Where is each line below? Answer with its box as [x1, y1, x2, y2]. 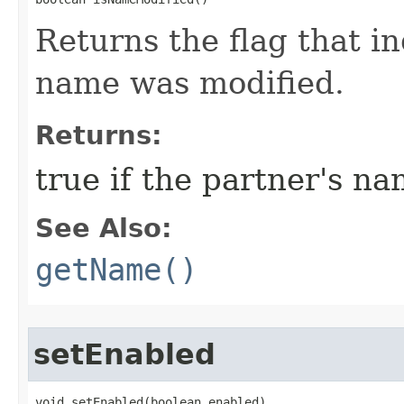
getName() [35, 252, 197, 288]
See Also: [35, 213, 172, 243]
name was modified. [35, 65, 344, 101]
